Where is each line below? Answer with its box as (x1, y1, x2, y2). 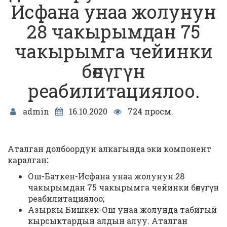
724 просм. (125, 106, 173, 117)
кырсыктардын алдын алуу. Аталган (28, 215, 187, 226)
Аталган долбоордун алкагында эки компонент (8, 143, 211, 154)
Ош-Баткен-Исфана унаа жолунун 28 (28, 171, 184, 181)
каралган (8, 155, 47, 165)
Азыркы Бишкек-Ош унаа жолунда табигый (28, 204, 217, 215)
